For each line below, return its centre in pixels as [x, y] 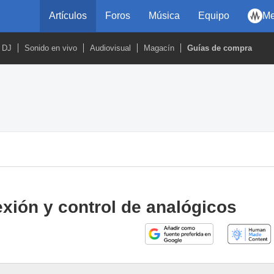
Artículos [68, 16]
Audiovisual [110, 48]
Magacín [159, 48]
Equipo [214, 16]
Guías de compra [220, 48]
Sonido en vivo [51, 48]
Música [164, 16]
